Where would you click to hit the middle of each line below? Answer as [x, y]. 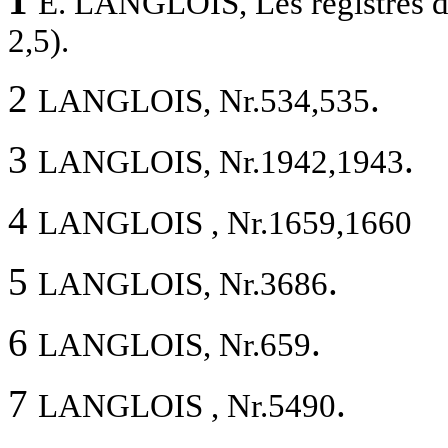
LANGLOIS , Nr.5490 [187, 405]
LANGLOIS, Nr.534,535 [204, 100]
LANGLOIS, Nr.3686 [183, 283]
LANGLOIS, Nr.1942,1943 [221, 161]
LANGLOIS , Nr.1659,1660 [225, 222]
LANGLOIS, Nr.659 [174, 344]
